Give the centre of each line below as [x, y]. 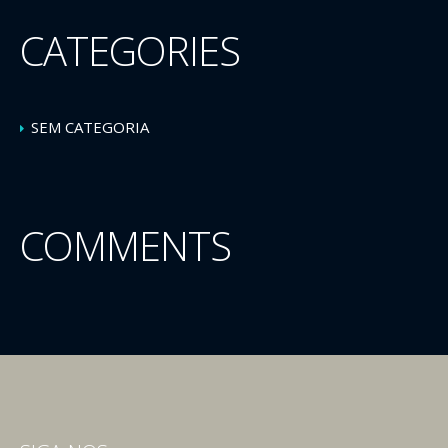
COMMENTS [125, 245]
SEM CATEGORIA [90, 127]
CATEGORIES [130, 50]
